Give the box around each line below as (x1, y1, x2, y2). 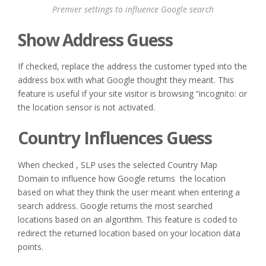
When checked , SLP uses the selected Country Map (18, 159, 217, 171)
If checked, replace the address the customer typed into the (18, 61, 247, 72)
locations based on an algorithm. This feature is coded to (18, 214, 237, 226)
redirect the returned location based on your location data (18, 227, 240, 239)
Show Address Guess (18, 28, 173, 51)
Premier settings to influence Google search (52, 3, 214, 15)
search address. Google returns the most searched (18, 200, 213, 212)
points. (18, 241, 43, 253)
